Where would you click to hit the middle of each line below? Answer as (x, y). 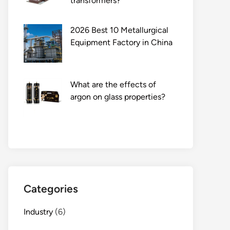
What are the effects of (113, 84)
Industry (38, 212)
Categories (51, 189)
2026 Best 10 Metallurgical (119, 30)
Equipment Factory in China (121, 42)
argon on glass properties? (118, 97)
